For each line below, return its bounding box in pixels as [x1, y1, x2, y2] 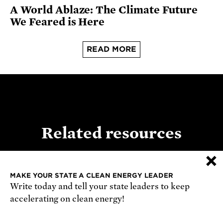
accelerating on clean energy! [10, 194, 124, 204]
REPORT [13, 178, 40, 186]
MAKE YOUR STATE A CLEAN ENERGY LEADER [10, 172, 173, 179]
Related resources [41, 124, 182, 142]
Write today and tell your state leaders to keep [10, 182, 190, 191]
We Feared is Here [10, 16, 105, 28]
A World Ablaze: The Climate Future [10, 4, 198, 16]
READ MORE [87, 45, 136, 54]
